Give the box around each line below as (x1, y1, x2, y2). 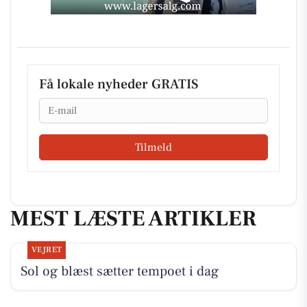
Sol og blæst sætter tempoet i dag (20, 262, 219, 281)
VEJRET (31, 245, 62, 256)
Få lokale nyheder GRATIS (39, 75, 198, 93)
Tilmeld (135, 140, 172, 154)
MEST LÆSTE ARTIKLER (10, 204, 256, 233)
